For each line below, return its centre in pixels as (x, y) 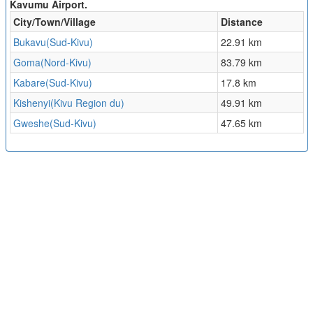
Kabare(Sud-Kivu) (52, 82)
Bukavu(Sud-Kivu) (53, 42)
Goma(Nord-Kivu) (52, 62)
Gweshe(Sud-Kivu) (54, 123)
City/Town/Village (54, 22)
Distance (241, 22)
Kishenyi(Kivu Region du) (68, 103)
